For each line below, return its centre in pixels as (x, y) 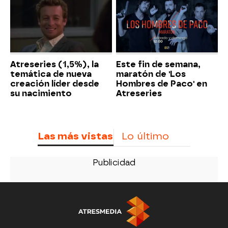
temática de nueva (51, 74)
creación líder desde (55, 83)
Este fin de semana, (158, 64)
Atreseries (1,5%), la (54, 64)
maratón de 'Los (151, 74)
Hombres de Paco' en (162, 83)
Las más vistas (75, 136)
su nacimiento (41, 93)
